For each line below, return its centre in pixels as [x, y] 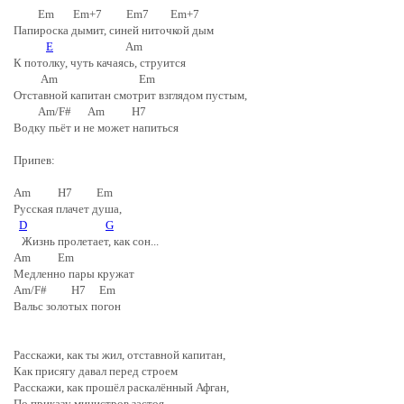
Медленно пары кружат [74, 274]
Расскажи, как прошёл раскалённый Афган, [121, 387]
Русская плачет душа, [68, 209]
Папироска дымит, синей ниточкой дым [114, 30]
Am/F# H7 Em [69, 290]
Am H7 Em [63, 193]
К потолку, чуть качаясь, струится [100, 63]
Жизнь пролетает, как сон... [87, 241]
